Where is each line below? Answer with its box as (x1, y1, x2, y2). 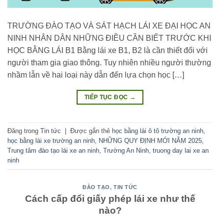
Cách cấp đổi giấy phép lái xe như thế (25, 193, 195, 204)
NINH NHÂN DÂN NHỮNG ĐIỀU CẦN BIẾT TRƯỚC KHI (7, 34, 211, 43)
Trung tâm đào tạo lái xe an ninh (7, 146, 99, 154)
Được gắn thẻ (70, 127, 112, 135)
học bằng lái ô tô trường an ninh (112, 127, 203, 135)
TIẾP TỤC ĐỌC (84, 94, 130, 101)
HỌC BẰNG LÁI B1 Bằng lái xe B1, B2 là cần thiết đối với (7, 46, 208, 55)
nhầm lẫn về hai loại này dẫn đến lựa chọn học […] (7, 71, 184, 80)
